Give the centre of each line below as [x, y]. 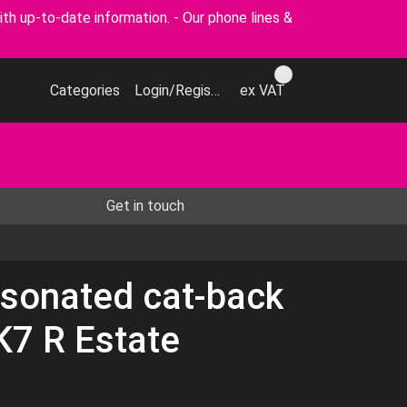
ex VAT [263, 90]
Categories [85, 90]
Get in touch [145, 206]
